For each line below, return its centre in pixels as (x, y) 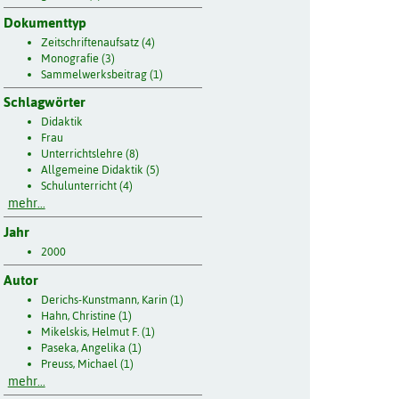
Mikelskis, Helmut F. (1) (98, 331)
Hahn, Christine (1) (87, 315)
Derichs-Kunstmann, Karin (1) (113, 299)
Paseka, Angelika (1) (92, 347)
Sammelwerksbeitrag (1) (102, 74)
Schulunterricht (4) (87, 186)
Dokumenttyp (45, 22)
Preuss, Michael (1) (88, 363)
